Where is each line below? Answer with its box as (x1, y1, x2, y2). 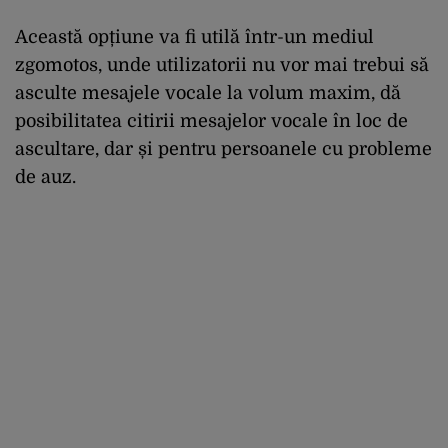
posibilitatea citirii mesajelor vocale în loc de (15, 110, 408, 131)
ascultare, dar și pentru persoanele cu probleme (15, 138, 432, 159)
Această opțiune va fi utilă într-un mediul (15, 26, 374, 47)
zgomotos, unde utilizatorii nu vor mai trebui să (15, 54, 429, 75)
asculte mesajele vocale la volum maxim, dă (15, 82, 401, 103)
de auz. (15, 166, 76, 187)
